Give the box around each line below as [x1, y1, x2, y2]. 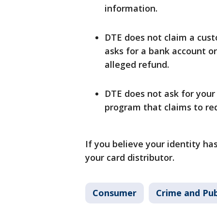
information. [105, 2, 157, 14]
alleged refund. [105, 59, 169, 70]
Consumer [93, 187, 137, 199]
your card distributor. [85, 152, 174, 163]
